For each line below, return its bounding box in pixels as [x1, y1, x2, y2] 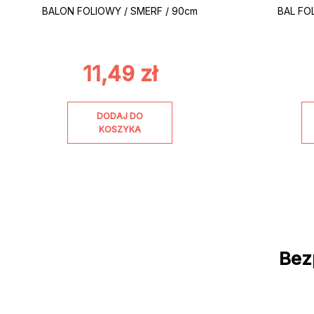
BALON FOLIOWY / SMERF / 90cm [42, 5, 198, 18]
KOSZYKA [99, 123, 142, 135]
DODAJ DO [97, 110, 144, 121]
